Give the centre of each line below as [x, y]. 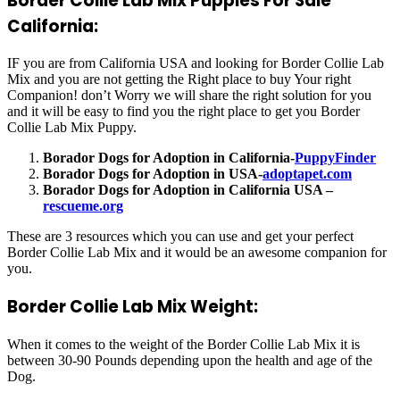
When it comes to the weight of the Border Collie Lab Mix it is [183, 344]
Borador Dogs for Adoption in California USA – [188, 190]
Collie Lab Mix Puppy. [72, 128]
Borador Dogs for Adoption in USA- [153, 174]
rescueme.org [83, 206]
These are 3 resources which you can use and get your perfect [180, 237]
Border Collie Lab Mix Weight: [133, 307]
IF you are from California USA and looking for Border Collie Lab [196, 63]
